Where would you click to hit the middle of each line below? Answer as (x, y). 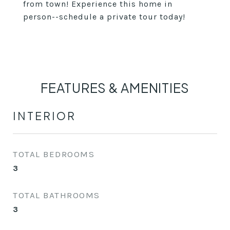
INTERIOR (44, 116)
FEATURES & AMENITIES (115, 88)
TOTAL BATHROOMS (56, 195)
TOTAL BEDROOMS (54, 154)
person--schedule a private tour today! (104, 17)
